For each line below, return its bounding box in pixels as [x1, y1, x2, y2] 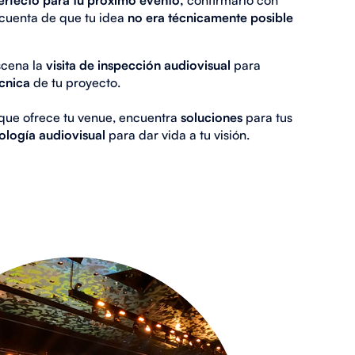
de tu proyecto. [29, 74, 120, 90]
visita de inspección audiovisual [45, 56, 234, 73]
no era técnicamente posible [127, 9, 293, 25]
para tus [242, 109, 292, 125]
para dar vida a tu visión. [105, 126, 250, 143]
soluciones [180, 109, 242, 125]
